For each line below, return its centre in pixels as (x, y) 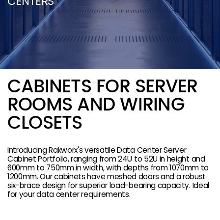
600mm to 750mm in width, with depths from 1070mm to (108, 167)
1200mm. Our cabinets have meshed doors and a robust (107, 176)
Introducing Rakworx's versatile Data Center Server (97, 150)
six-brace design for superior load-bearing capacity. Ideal (108, 185)
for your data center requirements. (69, 194)
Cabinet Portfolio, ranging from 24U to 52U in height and (106, 159)
